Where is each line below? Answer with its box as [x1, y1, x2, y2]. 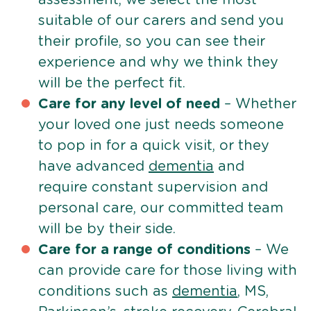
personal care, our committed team [38, 201, 283, 215]
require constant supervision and [38, 180, 268, 194]
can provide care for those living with [38, 263, 297, 278]
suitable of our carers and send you [38, 13, 284, 28]
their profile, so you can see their [38, 34, 265, 49]
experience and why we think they [38, 55, 278, 69]
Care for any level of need [38, 96, 220, 111]
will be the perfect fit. [38, 76, 185, 90]
